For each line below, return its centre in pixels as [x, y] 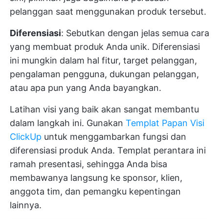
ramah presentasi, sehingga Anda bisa [88, 164]
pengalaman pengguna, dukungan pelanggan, [104, 74]
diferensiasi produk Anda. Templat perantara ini [108, 150]
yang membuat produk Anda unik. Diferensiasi [105, 46]
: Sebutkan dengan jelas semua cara [135, 33]
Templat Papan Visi [165, 123]
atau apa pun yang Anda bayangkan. [86, 88]
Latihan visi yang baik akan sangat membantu [104, 109]
